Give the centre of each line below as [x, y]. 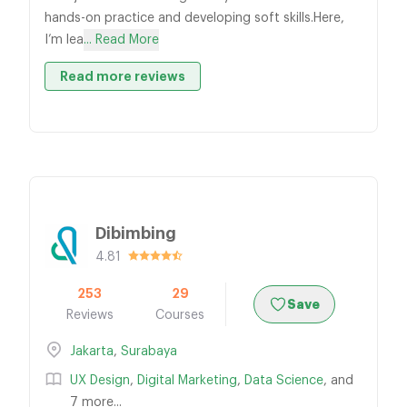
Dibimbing [136, 233]
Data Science [284, 381]
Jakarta [92, 352]
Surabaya [149, 352]
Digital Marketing [187, 381]
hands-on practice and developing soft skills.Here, [194, 18]
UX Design [100, 381]
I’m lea [64, 40]
